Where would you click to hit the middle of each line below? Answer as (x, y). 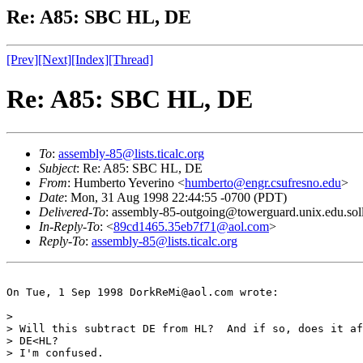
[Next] (55, 59)
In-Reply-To (69, 226)
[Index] (90, 59)
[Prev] (22, 59)
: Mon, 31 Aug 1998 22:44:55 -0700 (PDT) (175, 197)
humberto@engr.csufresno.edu (263, 182)
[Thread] (131, 59)
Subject (58, 168)
